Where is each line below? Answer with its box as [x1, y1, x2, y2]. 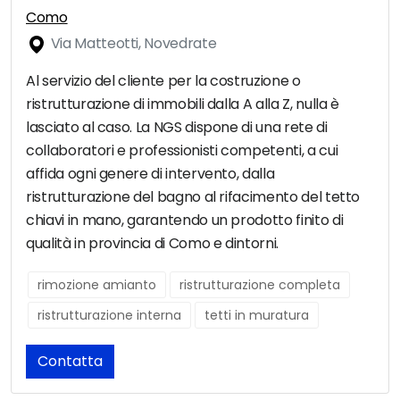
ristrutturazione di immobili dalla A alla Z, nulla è [26, 94, 339, 115]
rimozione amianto [37, 276, 156, 295]
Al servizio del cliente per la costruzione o [26, 71, 301, 92]
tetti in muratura [204, 306, 309, 325]
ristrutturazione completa [179, 276, 340, 295]
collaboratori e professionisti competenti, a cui [26, 140, 338, 162]
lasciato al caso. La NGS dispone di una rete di [26, 117, 328, 138]
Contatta [37, 351, 103, 372]
